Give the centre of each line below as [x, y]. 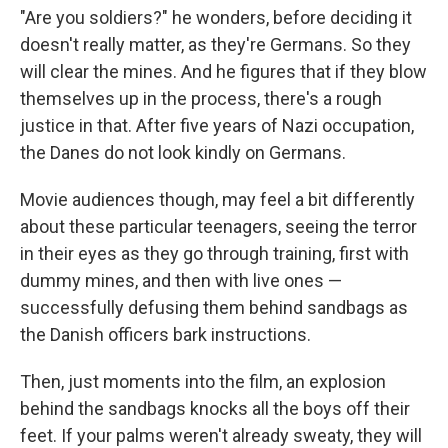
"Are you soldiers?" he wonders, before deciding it [216, 18]
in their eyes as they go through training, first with [214, 254]
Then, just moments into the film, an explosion [203, 382]
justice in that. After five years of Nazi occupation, [217, 126]
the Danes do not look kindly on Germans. [183, 153]
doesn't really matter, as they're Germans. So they [215, 45]
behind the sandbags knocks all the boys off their [215, 409]
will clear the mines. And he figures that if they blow [223, 72]
